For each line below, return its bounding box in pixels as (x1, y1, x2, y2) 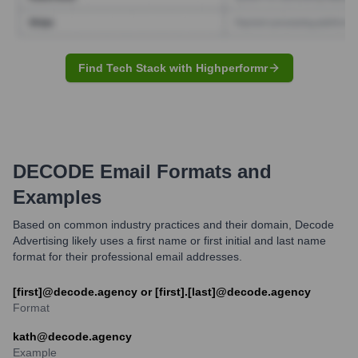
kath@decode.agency (13, 329, 132, 343)
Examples (13, 185, 101, 208)
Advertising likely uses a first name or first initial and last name (13, 233, 326, 247)
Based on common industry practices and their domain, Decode (13, 217, 334, 231)
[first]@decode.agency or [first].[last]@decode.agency (13, 284, 311, 298)
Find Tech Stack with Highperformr (78, 61, 268, 74)
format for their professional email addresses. (13, 249, 242, 263)
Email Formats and (94, 160, 272, 182)
